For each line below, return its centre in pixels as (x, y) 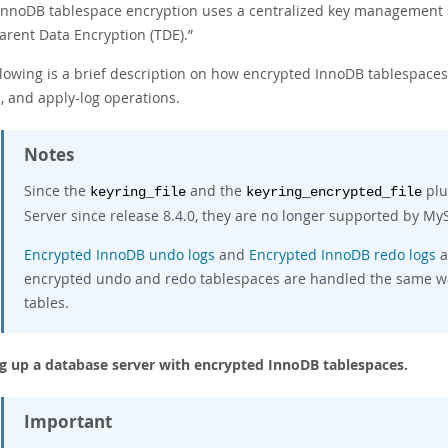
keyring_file (138, 192)
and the (216, 190)
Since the (57, 190)
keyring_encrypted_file (334, 192)
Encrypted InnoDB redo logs (342, 254)
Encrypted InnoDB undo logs (119, 254)
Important (68, 421)
